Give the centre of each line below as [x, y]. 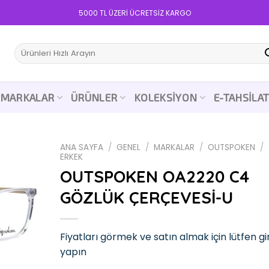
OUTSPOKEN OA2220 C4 [154, 176]
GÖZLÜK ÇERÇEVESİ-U [146, 197]
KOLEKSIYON [165, 97]
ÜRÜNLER [94, 97]
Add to [17, 199]
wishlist [17, 210]
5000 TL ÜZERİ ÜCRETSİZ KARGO [134, 13]
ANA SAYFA [81, 147]
